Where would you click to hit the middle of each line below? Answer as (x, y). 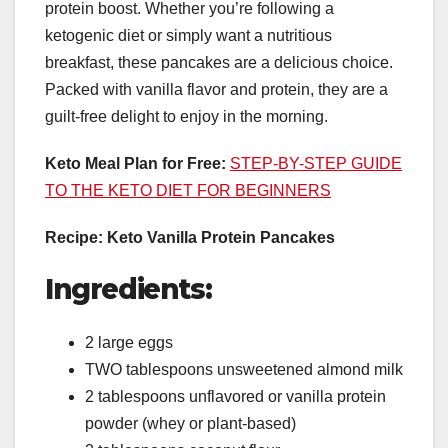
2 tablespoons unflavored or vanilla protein (235, 397)
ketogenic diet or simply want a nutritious (188, 35)
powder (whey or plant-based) (190, 424)
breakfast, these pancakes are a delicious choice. (219, 62)
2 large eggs (129, 343)
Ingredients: (128, 288)
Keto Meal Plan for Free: (135, 163)
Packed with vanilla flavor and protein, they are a (216, 89)
